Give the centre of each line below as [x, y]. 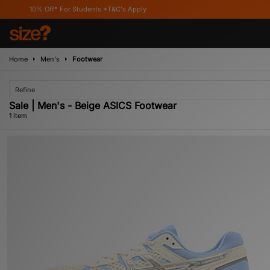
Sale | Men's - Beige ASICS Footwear [93, 105]
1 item [18, 116]
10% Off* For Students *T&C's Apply [62, 9]
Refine [25, 90]
